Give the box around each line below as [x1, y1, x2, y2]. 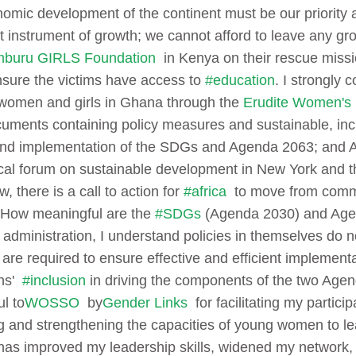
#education [205, 72, 275, 89]
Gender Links [103, 295, 188, 311]
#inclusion [22, 273, 86, 289]
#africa [184, 184, 226, 200]
